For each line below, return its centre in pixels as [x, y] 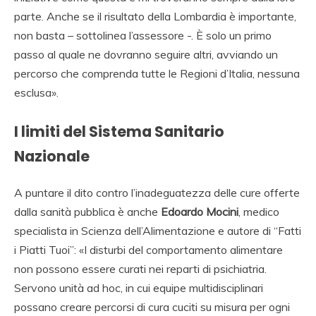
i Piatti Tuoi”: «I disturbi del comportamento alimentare [148, 249]
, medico [259, 211]
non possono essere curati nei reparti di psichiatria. [140, 268]
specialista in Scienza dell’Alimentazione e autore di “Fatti [158, 230]
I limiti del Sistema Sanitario [119, 132]
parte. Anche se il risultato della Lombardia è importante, [155, 17]
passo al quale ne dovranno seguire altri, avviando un [146, 55]
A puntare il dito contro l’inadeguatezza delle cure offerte [157, 192]
